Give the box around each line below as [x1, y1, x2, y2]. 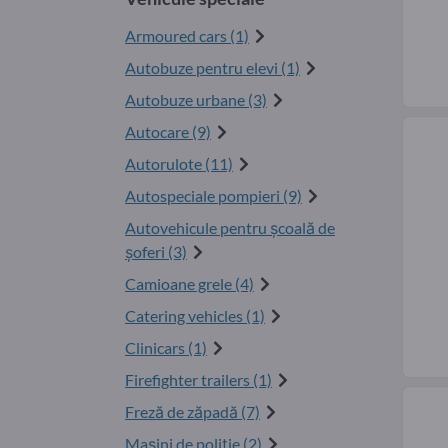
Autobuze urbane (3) [125, 90, 267, 110]
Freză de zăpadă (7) [125, 402, 260, 422]
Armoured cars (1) [125, 26, 249, 46]
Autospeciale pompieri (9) [125, 186, 302, 206]
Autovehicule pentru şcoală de [125, 218, 335, 238]
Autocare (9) [125, 122, 211, 142]
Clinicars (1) [125, 338, 207, 358]
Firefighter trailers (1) [125, 370, 272, 390]
